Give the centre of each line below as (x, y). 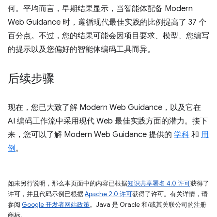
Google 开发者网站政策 (56, 205)
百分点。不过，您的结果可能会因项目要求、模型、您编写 (108, 36)
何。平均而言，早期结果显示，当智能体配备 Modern (100, 9)
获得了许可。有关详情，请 (170, 194)
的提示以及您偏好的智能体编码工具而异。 (81, 49)
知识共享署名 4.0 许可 (159, 183)
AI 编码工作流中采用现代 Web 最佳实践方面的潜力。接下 (108, 121)
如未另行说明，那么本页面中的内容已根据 (68, 183)
